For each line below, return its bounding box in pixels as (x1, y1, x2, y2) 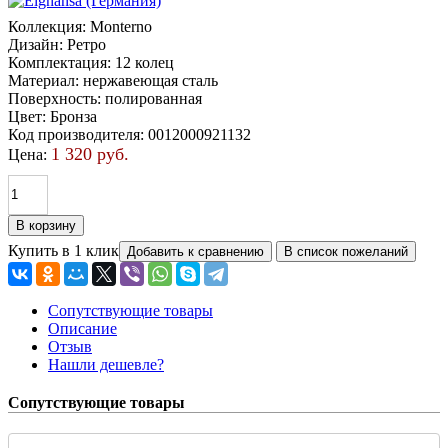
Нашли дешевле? (48, 355, 164, 373)
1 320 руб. (51, 143, 129, 164)
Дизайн (8, 35, 59, 53)
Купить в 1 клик (8, 241, 119, 259)
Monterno (90, 17, 152, 35)
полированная (105, 89, 202, 107)
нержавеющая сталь (83, 71, 218, 89)
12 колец (115, 53, 174, 71)
